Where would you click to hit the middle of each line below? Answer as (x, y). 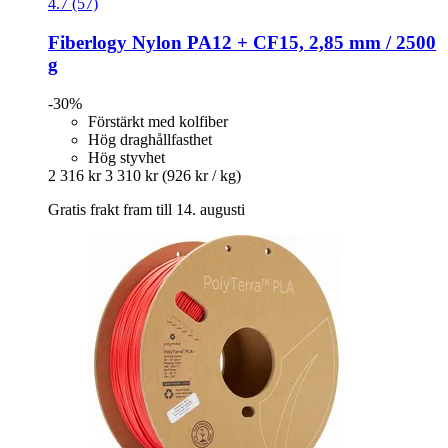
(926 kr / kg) (201, 175)
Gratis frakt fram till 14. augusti (146, 209)
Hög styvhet (126, 157)
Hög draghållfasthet (150, 139)
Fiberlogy (87, 42)
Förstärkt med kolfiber (158, 121)
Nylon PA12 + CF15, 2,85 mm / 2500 (281, 42)
